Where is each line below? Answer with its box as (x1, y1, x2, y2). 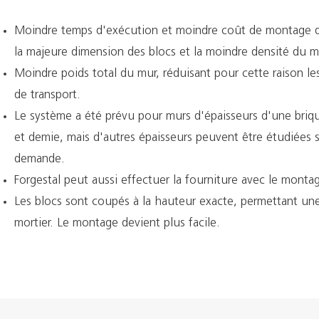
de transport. (14, 89, 80, 101)
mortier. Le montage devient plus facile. (14, 217, 220, 229)
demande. (14, 153, 65, 165)
